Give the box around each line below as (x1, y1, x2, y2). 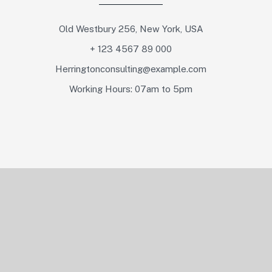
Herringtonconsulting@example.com (55, 64, 207, 74)
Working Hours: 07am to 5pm (69, 84, 193, 94)
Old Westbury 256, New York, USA (58, 24, 203, 34)
